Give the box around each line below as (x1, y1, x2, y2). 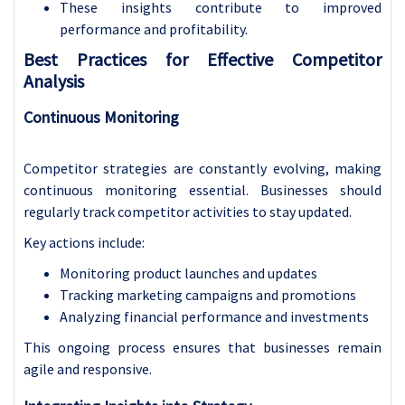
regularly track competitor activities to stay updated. (24, 202, 352, 221)
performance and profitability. (60, 19, 248, 38)
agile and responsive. (24, 359, 152, 378)
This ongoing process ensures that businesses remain (24, 337, 381, 356)
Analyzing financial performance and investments (60, 306, 369, 325)
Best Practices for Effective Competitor (24, 47, 381, 71)
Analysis (24, 69, 84, 92)
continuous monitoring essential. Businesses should (24, 180, 381, 199)
